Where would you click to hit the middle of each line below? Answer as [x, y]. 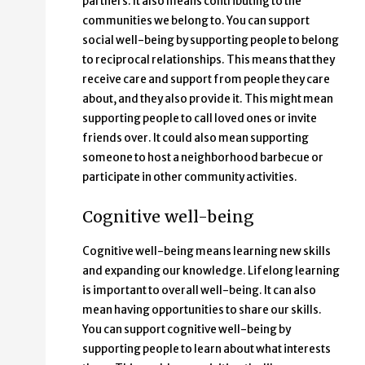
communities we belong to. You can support [196, 20]
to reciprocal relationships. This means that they [209, 59]
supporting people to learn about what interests [207, 350]
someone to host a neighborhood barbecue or [203, 157]
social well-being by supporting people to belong [211, 40]
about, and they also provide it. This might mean [208, 99]
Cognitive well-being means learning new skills [207, 252]
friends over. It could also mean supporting [196, 138]
